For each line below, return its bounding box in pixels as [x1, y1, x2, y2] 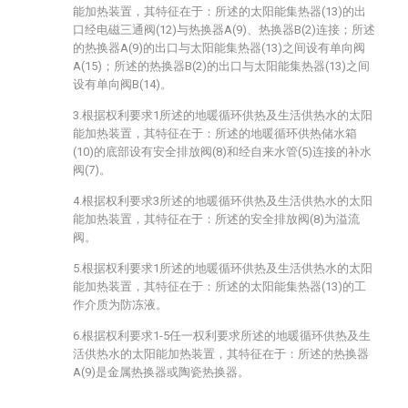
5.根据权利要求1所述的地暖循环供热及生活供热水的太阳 [73, 261, 372, 275]
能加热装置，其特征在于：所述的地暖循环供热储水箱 [73, 127, 357, 140]
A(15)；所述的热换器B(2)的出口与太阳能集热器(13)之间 [73, 59, 370, 73]
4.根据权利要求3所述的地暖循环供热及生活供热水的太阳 [73, 194, 372, 208]
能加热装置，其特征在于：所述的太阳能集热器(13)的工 [73, 280, 366, 293]
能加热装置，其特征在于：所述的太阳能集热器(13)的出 [73, 5, 366, 18]
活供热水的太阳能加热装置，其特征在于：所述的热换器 [73, 347, 369, 361]
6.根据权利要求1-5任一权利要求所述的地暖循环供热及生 [73, 329, 371, 342]
